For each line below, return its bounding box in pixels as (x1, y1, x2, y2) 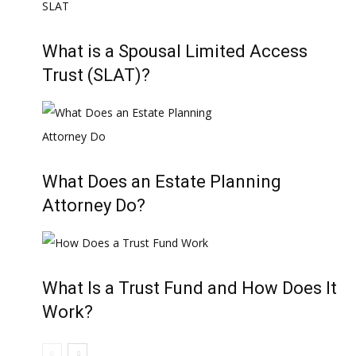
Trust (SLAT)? (42, 65, 150, 85)
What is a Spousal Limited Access (42, 41, 308, 61)
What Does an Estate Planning (42, 172, 281, 192)
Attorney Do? (42, 195, 145, 215)
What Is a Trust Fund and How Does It (42, 278, 337, 298)
